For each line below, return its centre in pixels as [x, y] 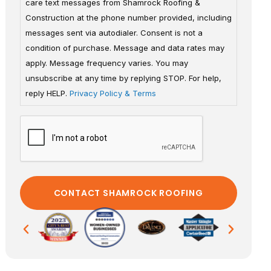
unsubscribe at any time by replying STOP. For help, [123, 78]
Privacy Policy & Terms [113, 93]
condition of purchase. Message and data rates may [125, 48]
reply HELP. [47, 93]
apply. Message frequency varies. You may [106, 63]
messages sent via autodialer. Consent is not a [114, 33]
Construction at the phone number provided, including [128, 18]
